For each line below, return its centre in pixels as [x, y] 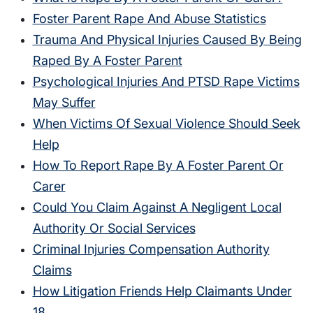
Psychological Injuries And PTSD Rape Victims [166, 82]
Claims [52, 270]
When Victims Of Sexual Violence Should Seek [166, 124]
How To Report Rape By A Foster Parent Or [158, 166]
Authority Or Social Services [114, 228]
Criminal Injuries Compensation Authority [151, 249]
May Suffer [64, 103]
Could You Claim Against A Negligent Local [157, 208]
